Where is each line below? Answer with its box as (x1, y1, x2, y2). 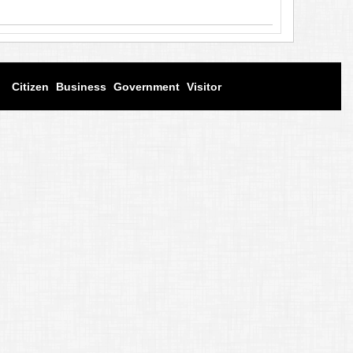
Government (113, 80, 180, 93)
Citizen (12, 80, 49, 93)
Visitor (187, 80, 221, 93)
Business (56, 80, 106, 93)
